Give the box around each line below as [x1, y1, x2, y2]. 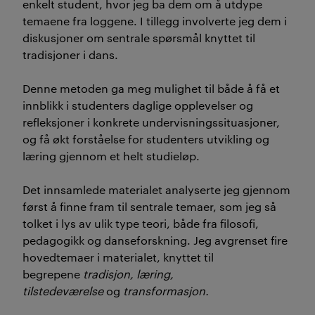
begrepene [22, 266, 80, 281]
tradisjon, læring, [83, 266, 174, 281]
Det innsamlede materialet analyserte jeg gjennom [22, 181, 290, 197]
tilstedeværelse [22, 283, 103, 298]
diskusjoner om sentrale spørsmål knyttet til [22, 30, 255, 45]
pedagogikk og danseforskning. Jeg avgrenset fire [22, 232, 288, 247]
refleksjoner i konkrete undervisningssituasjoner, [22, 114, 280, 129]
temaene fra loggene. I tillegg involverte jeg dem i [22, 13, 287, 28]
